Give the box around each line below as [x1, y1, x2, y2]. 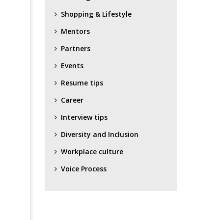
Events [61, 60, 83, 70]
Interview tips [61, 112, 108, 122]
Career [61, 95, 83, 105]
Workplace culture [61, 146, 123, 156]
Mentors [61, 26, 90, 36]
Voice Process [61, 164, 107, 173]
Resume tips [61, 78, 103, 87]
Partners [61, 43, 90, 53]
